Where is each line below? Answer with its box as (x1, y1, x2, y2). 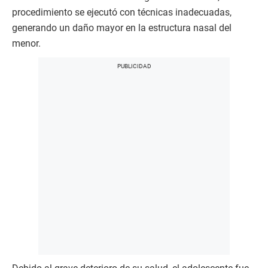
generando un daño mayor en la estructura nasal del (12, 22, 232, 33)
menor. (12, 38, 41, 49)
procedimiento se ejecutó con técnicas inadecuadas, (12, 7, 232, 18)
